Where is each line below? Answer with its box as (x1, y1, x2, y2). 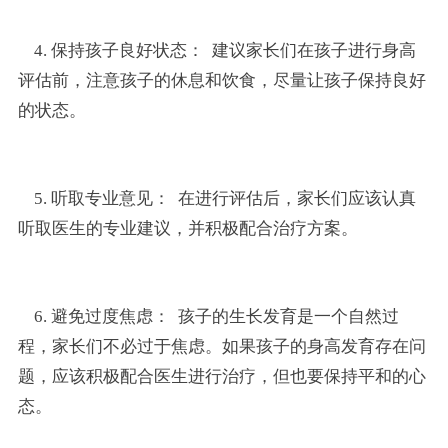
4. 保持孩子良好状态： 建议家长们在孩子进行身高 (17, 40, 416, 60)
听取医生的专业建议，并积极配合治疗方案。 (17, 218, 358, 238)
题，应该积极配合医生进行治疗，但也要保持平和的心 (17, 366, 426, 386)
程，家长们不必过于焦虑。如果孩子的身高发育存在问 (17, 336, 426, 356)
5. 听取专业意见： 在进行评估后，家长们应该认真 (17, 188, 416, 208)
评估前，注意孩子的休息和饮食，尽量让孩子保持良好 (17, 70, 426, 90)
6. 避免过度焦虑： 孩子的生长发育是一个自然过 (17, 306, 399, 326)
